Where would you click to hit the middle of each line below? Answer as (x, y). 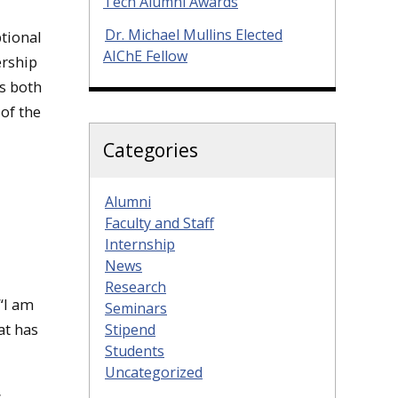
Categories (151, 150)
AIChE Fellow (145, 56)
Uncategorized (154, 372)
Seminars (136, 308)
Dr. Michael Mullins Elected (194, 34)
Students (135, 350)
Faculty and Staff (159, 223)
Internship (140, 244)
